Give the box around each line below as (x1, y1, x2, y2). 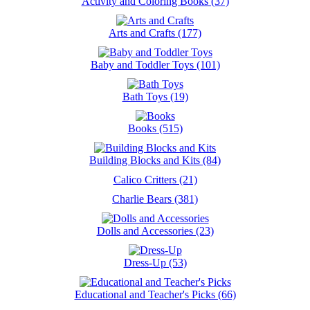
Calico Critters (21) (113, 174, 197, 185)
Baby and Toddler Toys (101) (90, 59, 220, 71)
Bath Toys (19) (122, 91, 188, 102)
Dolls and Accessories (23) (96, 225, 214, 237)
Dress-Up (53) (123, 257, 187, 268)
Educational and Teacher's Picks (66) (74, 289, 236, 300)
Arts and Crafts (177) (109, 27, 201, 39)
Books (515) (127, 122, 183, 134)
